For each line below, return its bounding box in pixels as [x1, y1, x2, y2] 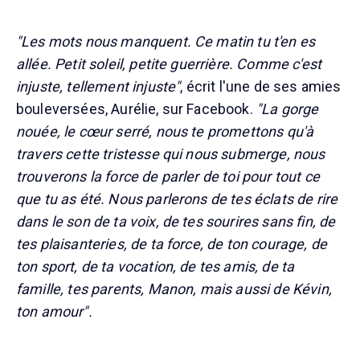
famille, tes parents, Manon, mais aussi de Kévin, [16, 280, 332, 298]
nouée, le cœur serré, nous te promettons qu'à [16, 123, 314, 141]
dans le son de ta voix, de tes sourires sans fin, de [16, 213, 336, 231]
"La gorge [256, 100, 319, 118]
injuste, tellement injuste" [16, 78, 181, 96]
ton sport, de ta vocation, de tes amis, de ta [16, 258, 295, 276]
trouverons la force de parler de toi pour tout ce [16, 168, 320, 186]
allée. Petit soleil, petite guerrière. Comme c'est [16, 55, 322, 73]
